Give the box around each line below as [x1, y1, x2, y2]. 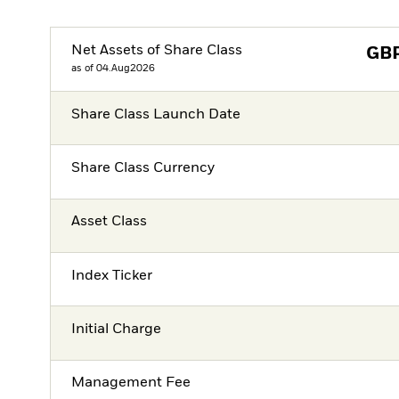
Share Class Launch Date [71, 107, 241, 122]
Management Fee [71, 376, 191, 391]
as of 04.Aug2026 [71, 62, 156, 73]
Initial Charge [71, 322, 162, 337]
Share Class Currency [71, 161, 216, 176]
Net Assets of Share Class [71, 43, 243, 58]
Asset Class [71, 215, 148, 230]
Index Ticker [71, 268, 153, 283]
